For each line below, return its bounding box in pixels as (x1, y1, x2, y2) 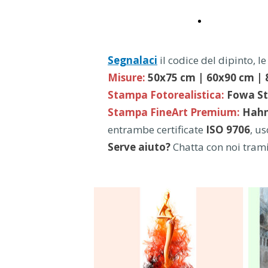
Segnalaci (108, 53, 157, 67)
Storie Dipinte (208, 14, 264, 26)
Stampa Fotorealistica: (108, 88, 224, 102)
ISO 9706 (206, 123, 250, 136)
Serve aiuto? (108, 140, 173, 154)
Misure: (108, 71, 145, 84)
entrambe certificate (108, 123, 203, 136)
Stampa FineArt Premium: (108, 105, 240, 119)
